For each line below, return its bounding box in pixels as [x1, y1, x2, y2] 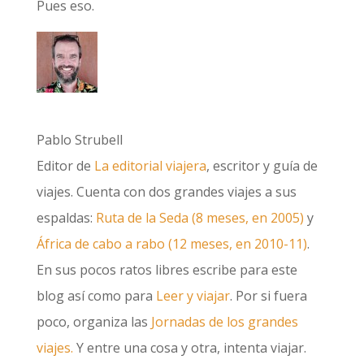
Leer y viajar [155, 287, 230, 305]
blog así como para [36, 287, 156, 305]
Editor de [36, 157, 94, 175]
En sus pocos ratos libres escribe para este [36, 261, 297, 279]
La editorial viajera [93, 157, 206, 175]
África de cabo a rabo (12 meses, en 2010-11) [36, 235, 307, 253]
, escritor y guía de [206, 157, 318, 175]
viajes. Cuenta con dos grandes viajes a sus [36, 183, 297, 201]
